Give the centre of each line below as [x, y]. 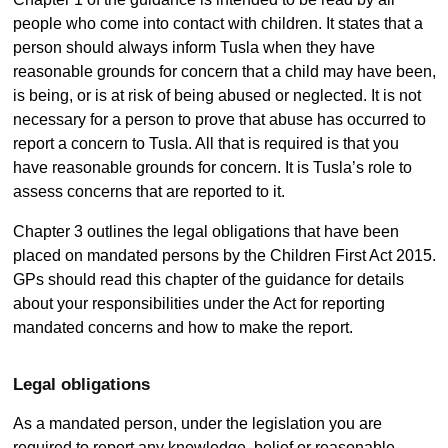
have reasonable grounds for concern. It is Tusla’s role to [212, 168]
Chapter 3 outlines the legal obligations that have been [205, 232]
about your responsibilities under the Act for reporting [198, 304]
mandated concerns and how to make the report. [184, 328]
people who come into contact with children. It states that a [217, 24]
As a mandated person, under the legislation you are [197, 424]
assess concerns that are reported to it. [148, 192]
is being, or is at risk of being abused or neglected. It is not [216, 96]
